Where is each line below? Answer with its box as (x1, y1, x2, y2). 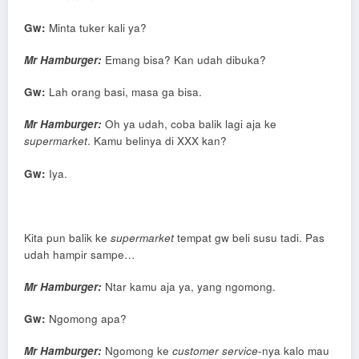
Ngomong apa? (46, 311, 127, 327)
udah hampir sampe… (24, 246, 135, 262)
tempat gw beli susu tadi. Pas (174, 229, 325, 245)
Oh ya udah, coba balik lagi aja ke (105, 116, 276, 132)
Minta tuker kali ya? (46, 19, 147, 35)
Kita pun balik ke (24, 229, 111, 245)
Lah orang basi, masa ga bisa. (46, 84, 202, 100)
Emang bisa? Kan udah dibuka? (102, 51, 266, 67)
